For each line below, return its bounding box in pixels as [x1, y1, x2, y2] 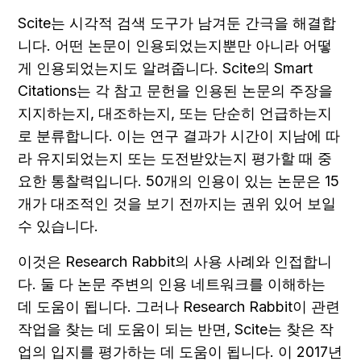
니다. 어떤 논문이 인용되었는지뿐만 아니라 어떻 [18, 37, 332, 55]
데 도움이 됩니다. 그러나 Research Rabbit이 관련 [18, 298, 340, 316]
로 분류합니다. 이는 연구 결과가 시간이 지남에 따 [18, 127, 340, 145]
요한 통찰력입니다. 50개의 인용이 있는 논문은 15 [18, 172, 339, 190]
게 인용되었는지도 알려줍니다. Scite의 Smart [18, 60, 313, 77]
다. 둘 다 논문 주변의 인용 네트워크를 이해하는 [18, 276, 326, 293]
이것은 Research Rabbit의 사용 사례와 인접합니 [18, 253, 332, 271]
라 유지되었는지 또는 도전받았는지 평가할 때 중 [18, 150, 332, 168]
